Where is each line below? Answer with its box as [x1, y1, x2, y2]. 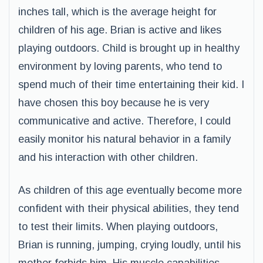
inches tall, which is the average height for [18, 6, 217, 18]
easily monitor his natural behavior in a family [18, 133, 231, 145]
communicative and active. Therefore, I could [18, 115, 231, 127]
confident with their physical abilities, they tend [18, 203, 239, 214]
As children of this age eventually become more [18, 184, 242, 196]
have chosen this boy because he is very [18, 97, 209, 109]
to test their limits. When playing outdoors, [18, 221, 218, 232]
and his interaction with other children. [18, 151, 198, 163]
